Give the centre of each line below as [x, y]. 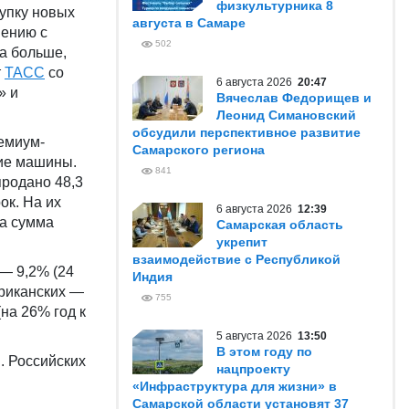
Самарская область [280, 225]
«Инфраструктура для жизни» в [235, 386]
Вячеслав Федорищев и [294, 98]
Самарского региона [199, 150]
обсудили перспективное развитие [246, 132]
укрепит [242, 242]
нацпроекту [253, 369]
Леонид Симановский [286, 115]
